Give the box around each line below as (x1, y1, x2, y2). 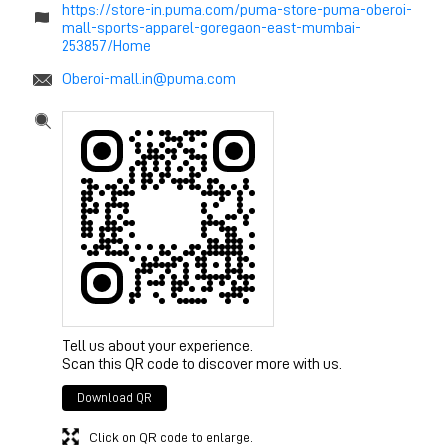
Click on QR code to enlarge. (89, 429, 253, 444)
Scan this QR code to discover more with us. (62, 355, 342, 372)
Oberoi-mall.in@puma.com (62, 70, 236, 87)
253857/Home (62, 37, 151, 54)
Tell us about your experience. (62, 337, 253, 354)
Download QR (77, 390, 152, 404)
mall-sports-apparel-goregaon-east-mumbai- (62, 19, 361, 36)
